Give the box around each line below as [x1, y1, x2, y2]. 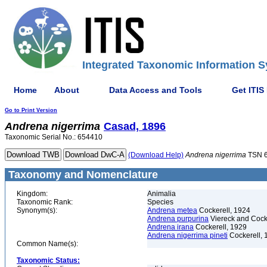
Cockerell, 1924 [197, 206, 250, 215]
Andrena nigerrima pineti [147, 231, 228, 240]
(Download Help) [128, 151, 184, 159]
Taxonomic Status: [17, 256, 80, 265]
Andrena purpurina [147, 215, 209, 223]
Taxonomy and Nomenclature [5, 169, 158, 181]
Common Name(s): [17, 240, 78, 248]
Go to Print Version [5, 107, 57, 113]
